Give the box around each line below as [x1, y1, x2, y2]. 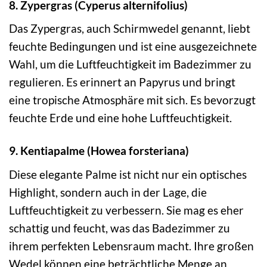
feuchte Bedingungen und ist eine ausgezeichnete [9, 39, 257, 54]
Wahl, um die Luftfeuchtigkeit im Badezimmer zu [9, 57, 252, 72]
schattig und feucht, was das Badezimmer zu [9, 221, 230, 235]
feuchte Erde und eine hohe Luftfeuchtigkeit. [9, 111, 232, 125]
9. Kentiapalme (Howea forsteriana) [9, 144, 189, 158]
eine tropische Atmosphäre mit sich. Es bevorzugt [9, 93, 256, 107]
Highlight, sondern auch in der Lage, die [9, 185, 207, 199]
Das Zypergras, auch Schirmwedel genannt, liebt [9, 21, 250, 36]
